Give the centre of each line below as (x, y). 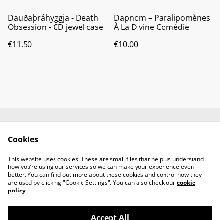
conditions (70, 154)
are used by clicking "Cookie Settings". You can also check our (92, 182)
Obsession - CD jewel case (55, 27)
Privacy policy (150, 145)
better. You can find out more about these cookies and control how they (105, 175)
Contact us (70, 136)
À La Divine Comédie (151, 27)
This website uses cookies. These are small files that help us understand (106, 159)
